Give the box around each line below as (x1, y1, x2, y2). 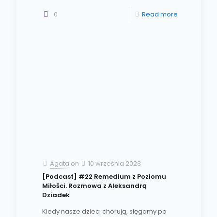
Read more (141, 10, 178, 19)
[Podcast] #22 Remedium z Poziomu (42, 172, 166, 182)
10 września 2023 (88, 159, 141, 169)
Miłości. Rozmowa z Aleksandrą (42, 181, 147, 191)
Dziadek (42, 190, 70, 200)
